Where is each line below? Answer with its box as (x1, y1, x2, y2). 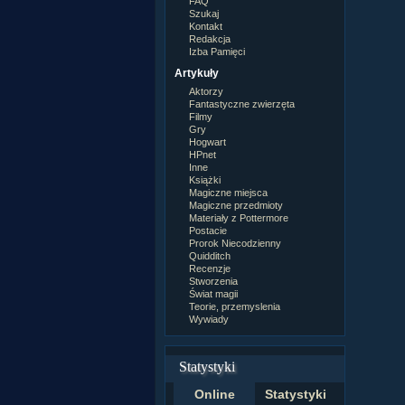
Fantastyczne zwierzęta (189, 99, 296, 110)
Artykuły (174, 67, 219, 80)
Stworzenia (189, 276, 239, 287)
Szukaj (189, 8, 220, 20)
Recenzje (189, 263, 231, 275)
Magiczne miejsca (189, 187, 268, 199)
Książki (189, 174, 221, 186)
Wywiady (189, 314, 230, 325)
